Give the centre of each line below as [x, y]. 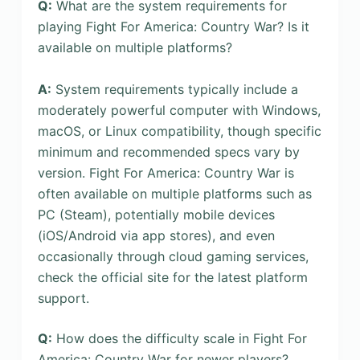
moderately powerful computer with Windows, [179, 110]
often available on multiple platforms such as [174, 193]
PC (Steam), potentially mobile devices [156, 214]
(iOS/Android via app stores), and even [156, 235]
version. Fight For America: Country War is [166, 172]
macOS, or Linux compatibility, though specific [179, 131]
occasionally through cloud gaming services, [173, 256]
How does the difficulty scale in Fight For [179, 338]
